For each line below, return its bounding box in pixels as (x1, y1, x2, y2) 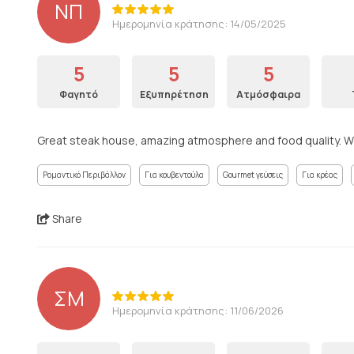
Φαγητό (59, 88, 98, 101)
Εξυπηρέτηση (140, 88, 209, 101)
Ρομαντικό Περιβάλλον (43, 169, 126, 180)
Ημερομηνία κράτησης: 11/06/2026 (112, 303, 284, 318)
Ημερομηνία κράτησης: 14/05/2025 (112, 16, 286, 31)
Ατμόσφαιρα (236, 88, 300, 101)
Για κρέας (302, 169, 337, 180)
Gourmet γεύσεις (223, 169, 283, 180)
